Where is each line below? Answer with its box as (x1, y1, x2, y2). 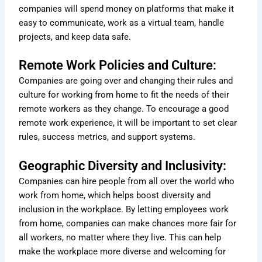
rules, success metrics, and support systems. (19, 132, 196, 143)
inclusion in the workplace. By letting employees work (19, 204, 229, 215)
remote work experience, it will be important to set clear (19, 118, 237, 129)
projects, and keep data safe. (19, 32, 132, 43)
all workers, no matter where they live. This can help (19, 232, 222, 243)
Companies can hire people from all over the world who (19, 175, 235, 187)
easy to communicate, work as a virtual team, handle (19, 18, 225, 29)
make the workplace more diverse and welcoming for (19, 246, 226, 257)
